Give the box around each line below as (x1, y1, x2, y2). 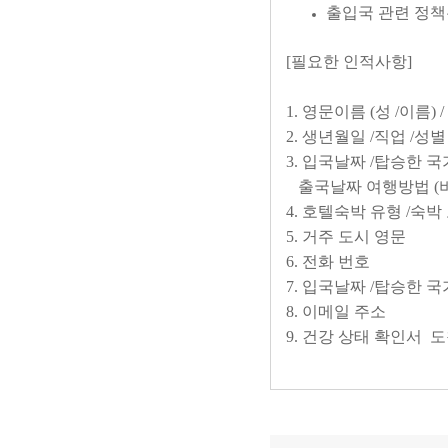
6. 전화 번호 (286, 253, 374, 270)
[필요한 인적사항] (286, 53, 412, 70)
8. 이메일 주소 (286, 303, 390, 320)
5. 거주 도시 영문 (286, 228, 414, 245)
